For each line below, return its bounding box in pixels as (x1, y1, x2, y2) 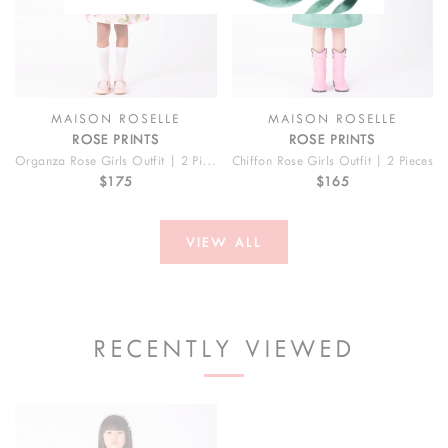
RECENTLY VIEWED (93, 334, 355, 362)
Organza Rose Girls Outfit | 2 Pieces (202, 154, 216, 169)
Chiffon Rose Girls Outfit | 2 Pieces (231, 154, 433, 169)
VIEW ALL (185, 234, 263, 250)
